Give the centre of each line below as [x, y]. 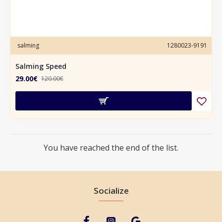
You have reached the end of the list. [111, 147]
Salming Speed [41, 66]
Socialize [111, 191]
